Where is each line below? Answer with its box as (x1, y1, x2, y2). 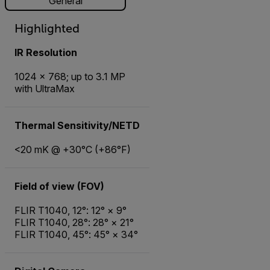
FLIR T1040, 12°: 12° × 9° (14, 204, 127, 217)
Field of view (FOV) (14, 180, 104, 193)
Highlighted (14, 22, 80, 36)
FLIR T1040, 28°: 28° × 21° (14, 216, 134, 229)
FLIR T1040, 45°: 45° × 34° (14, 228, 138, 241)
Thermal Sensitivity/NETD (14, 119, 140, 132)
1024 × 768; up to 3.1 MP (14, 71, 125, 83)
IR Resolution (14, 46, 77, 59)
